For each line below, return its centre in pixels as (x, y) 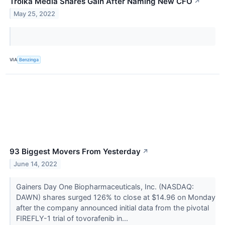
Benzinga (29, 60)
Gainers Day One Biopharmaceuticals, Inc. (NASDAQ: (105, 186)
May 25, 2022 (35, 14)
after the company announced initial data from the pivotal (112, 207)
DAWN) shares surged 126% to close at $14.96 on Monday (116, 197)
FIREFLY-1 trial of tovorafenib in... (73, 218)
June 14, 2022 (36, 164)
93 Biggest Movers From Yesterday (75, 151)
